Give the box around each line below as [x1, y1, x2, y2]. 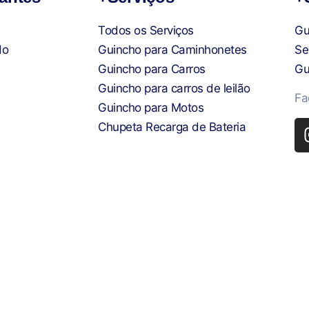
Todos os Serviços [98, 23, 194, 37]
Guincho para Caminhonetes [98, 42, 247, 57]
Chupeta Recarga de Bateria [98, 119, 246, 134]
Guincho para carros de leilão [98, 81, 250, 95]
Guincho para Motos [98, 100, 203, 114]
